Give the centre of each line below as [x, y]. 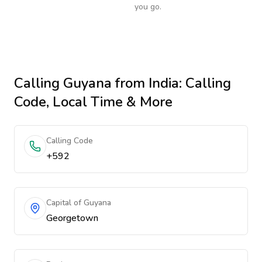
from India [145, 83]
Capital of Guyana [79, 203]
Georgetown [72, 218]
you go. [148, 7]
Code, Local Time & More [93, 102]
